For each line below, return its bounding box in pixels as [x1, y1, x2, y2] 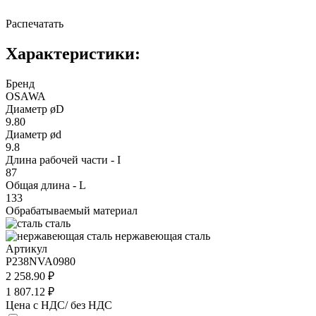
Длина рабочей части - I [6, 153, 121, 166]
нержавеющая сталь [115, 229, 210, 242]
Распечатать [6, 17, 63, 30]
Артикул [6, 242, 47, 255]
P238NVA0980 [6, 255, 75, 267]
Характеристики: [6, 44, 140, 63]
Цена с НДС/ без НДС [6, 298, 112, 311]
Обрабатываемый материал [6, 204, 138, 217]
